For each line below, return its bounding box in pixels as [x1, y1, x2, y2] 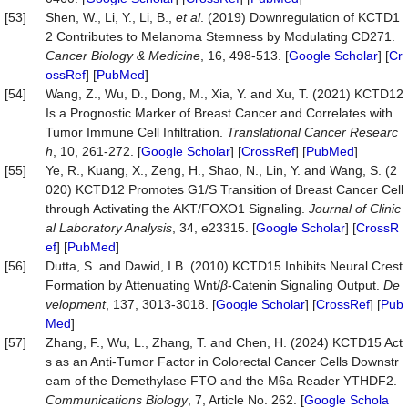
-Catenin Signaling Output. [228, 278, 383, 292]
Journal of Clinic [309, 201, 401, 216]
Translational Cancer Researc [227, 125, 398, 139]
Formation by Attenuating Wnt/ [46, 278, 220, 292]
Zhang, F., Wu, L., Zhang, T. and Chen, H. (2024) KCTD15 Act [46, 335, 403, 350]
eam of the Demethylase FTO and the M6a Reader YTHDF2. [46, 373, 397, 388]
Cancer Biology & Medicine [46, 48, 200, 63]
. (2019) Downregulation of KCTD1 [200, 10, 400, 25]
